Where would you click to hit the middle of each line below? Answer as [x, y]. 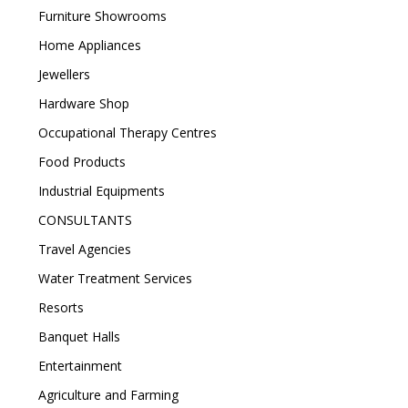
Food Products [80, 162]
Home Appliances [87, 45]
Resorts [59, 307]
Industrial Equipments [99, 191]
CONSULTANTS [83, 220]
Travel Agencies [82, 249]
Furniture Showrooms [100, 16]
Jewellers [62, 74]
